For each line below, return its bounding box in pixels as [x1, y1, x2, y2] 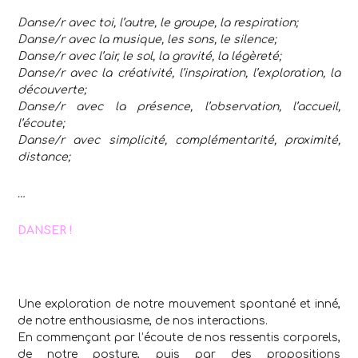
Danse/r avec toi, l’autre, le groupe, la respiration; [18, 17, 298, 30]
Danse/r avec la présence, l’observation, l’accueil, [18, 101, 340, 113]
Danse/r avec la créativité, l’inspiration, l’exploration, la [18, 67, 340, 80]
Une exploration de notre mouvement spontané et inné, [18, 298, 340, 311]
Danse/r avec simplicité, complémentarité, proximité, [18, 134, 340, 147]
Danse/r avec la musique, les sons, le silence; [18, 34, 276, 46]
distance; [18, 151, 70, 164]
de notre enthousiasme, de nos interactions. [18, 315, 268, 328]
